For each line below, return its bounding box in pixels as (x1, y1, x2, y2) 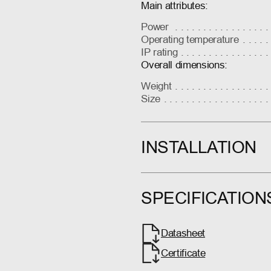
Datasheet (160, 227, 205, 240)
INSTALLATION (141, 138, 256, 157)
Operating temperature (141, 34, 239, 46)
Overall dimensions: (141, 59, 227, 71)
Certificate (160, 247, 206, 259)
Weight (141, 80, 172, 93)
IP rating (141, 47, 178, 59)
